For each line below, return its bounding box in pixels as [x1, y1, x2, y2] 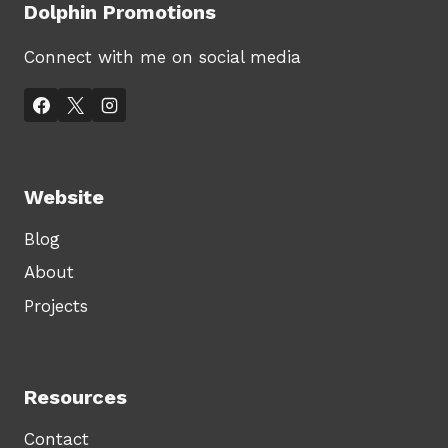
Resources [24, 385, 127, 410]
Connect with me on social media [24, 47, 301, 68]
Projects [24, 295, 88, 316]
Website [24, 185, 104, 210]
